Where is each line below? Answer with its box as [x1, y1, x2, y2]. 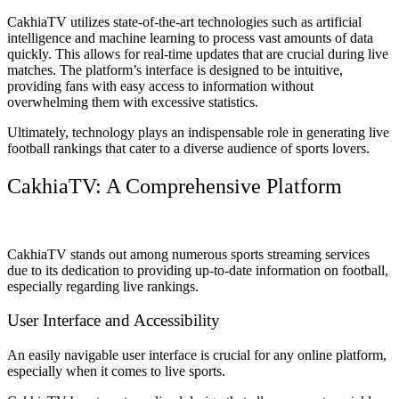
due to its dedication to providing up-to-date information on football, [7, 262, 388, 278]
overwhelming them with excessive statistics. [7, 94, 258, 110]
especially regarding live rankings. [7, 278, 199, 294]
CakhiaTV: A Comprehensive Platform [7, 174, 342, 198]
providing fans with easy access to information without [7, 77, 313, 94]
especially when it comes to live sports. [7, 363, 225, 379]
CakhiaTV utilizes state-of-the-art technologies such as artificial [7, 13, 362, 29]
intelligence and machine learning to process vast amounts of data [7, 29, 373, 45]
